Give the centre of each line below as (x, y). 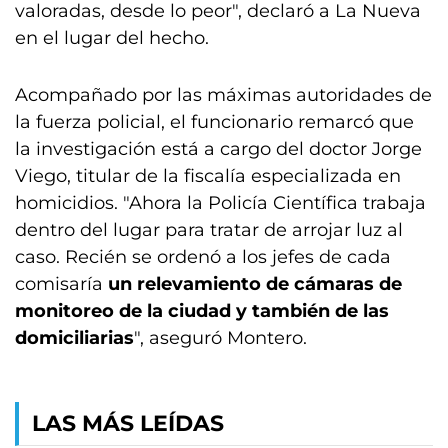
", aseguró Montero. (220, 338)
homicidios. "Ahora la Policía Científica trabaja (220, 203)
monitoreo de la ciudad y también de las (202, 311)
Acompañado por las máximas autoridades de (223, 95)
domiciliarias (74, 338)
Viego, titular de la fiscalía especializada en (208, 176)
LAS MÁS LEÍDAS (128, 423)
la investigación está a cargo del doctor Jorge (218, 149)
